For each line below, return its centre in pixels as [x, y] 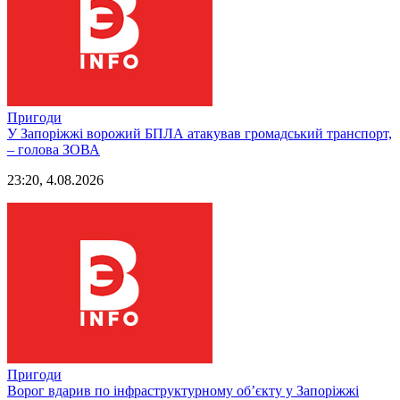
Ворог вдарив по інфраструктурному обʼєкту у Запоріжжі [183, 390]
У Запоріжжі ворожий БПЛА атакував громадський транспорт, [200, 133]
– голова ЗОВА [54, 149]
